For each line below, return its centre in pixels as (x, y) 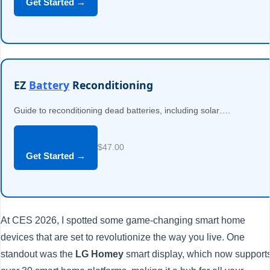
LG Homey (99, 254)
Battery (49, 85)
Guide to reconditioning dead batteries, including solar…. (122, 110)
